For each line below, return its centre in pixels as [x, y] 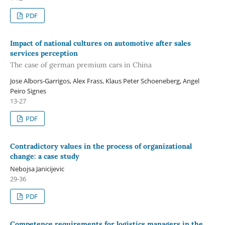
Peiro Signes [28, 91]
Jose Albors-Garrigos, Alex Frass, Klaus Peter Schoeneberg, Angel [104, 81]
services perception [44, 53]
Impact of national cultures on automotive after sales [100, 43]
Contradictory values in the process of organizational [101, 146]
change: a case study [44, 156]
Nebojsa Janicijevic [37, 169]
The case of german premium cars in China [81, 65]
